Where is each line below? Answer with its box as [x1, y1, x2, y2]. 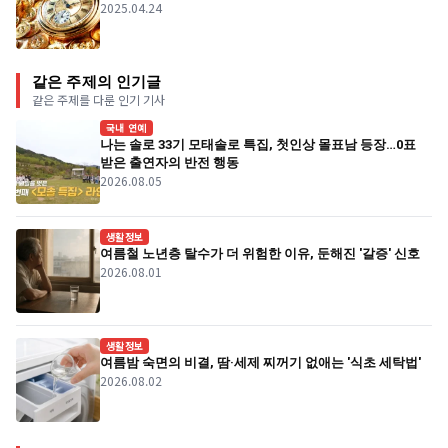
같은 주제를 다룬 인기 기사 [32, 91, 165, 109]
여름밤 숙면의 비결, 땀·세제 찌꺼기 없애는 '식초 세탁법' [100, 355, 421, 371]
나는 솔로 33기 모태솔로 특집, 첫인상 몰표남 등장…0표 [100, 137, 416, 153]
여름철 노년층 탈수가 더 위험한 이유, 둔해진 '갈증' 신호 [100, 246, 420, 262]
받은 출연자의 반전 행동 [100, 155, 239, 171]
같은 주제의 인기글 [32, 73, 162, 92]
